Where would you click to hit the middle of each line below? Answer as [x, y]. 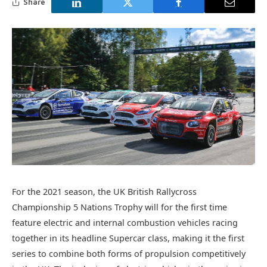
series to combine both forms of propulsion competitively [129, 253]
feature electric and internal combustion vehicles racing [125, 222]
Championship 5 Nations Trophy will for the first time [119, 207]
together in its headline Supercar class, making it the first [128, 238]
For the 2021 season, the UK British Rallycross [104, 191]
